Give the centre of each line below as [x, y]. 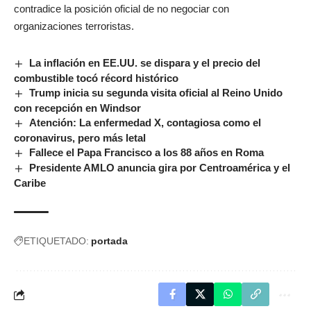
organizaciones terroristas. [74, 26]
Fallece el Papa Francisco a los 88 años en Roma [147, 153]
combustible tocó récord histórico [96, 78]
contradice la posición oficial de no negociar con [121, 9]
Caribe [30, 183]
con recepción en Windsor [77, 108]
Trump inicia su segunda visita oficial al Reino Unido [156, 93]
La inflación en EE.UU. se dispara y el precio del [145, 63]
